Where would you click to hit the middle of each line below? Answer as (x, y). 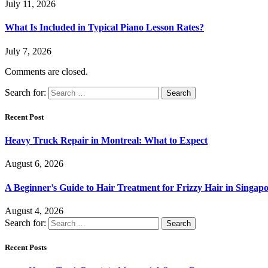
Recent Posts (26, 248)
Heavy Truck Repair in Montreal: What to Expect (106, 141)
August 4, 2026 (34, 211)
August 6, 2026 (34, 164)
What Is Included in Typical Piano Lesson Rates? (104, 28)
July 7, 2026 (28, 51)
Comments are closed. (46, 71)
